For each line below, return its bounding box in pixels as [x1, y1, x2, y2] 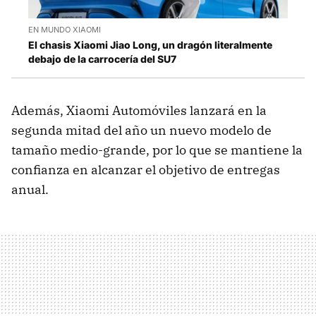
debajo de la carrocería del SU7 [28, 53, 178, 66]
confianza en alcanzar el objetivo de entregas [11, 162, 280, 178]
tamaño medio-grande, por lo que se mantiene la [11, 142, 303, 159]
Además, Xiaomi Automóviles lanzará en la [11, 102, 267, 119]
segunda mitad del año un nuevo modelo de [11, 122, 272, 139]
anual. [11, 181, 49, 198]
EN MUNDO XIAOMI [28, 25, 101, 35]
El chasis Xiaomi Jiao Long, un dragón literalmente [28, 39, 272, 51]
